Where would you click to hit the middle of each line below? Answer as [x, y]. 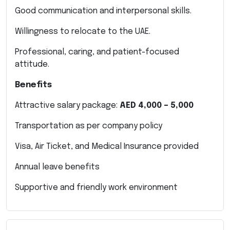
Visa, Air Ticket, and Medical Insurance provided [107, 146]
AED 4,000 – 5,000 [157, 105]
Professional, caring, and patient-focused [97, 52]
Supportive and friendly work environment [96, 187]
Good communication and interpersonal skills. [103, 11]
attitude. [32, 64]
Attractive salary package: [67, 105]
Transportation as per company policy [89, 126]
